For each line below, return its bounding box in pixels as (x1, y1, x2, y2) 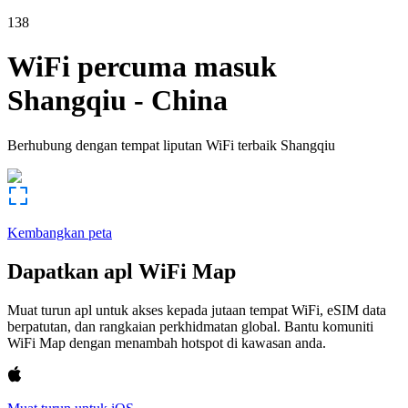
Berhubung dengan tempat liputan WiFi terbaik (7, 137, 277, 153)
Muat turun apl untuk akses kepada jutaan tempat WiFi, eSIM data (7, 301, 386, 318)
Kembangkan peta (7, 224, 112, 240)
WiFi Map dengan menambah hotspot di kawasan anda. (7, 334, 326, 351)
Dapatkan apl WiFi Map (7, 259, 236, 283)
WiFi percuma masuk (7, 50, 277, 84)
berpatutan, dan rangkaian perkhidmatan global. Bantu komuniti (7, 318, 373, 334)
